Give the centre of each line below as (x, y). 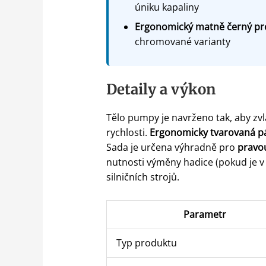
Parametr (205, 214)
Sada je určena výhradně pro (172, 147)
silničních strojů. (142, 177)
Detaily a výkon (161, 89)
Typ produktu (146, 243)
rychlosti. (128, 132)
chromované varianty (182, 41)
